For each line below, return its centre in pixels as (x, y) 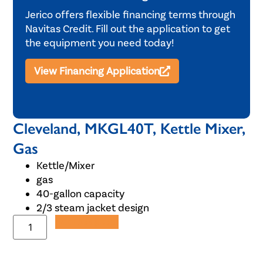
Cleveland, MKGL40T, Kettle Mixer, (129, 129)
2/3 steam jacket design (93, 208)
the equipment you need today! (99, 43)
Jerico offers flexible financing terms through (130, 15)
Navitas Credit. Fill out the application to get (127, 29)
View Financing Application (97, 71)
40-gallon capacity (81, 194)
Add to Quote (87, 222)
